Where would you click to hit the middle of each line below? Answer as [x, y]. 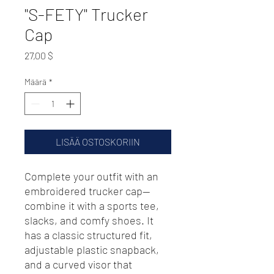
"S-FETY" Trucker [86, 14]
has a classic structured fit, [88, 235]
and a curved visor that [78, 264]
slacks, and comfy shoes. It [89, 220]
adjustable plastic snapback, [92, 249]
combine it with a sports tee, [92, 205]
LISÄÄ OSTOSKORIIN [98, 141]
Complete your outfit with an [91, 176]
